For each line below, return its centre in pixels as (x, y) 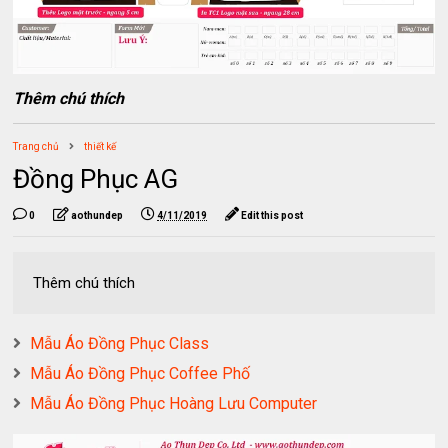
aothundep (97, 216)
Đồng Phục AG (96, 179)
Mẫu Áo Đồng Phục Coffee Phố (140, 374)
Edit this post (272, 216)
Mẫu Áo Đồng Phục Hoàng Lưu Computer (174, 404)
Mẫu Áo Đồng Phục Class (120, 344)
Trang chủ (36, 147)
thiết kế (100, 147)
